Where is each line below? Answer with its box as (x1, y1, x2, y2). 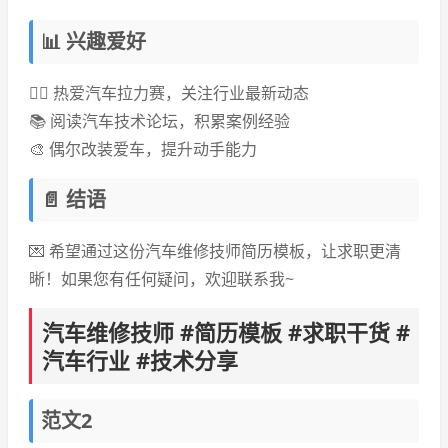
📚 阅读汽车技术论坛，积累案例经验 (29, 110, 290, 132)
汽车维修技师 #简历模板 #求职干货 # (42, 317, 410, 347)
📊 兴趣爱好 (41, 28, 146, 55)
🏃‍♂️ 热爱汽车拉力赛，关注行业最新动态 (29, 82, 309, 104)
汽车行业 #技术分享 (42, 345, 238, 375)
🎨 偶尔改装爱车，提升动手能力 (29, 138, 257, 160)
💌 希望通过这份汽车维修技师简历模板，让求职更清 (29, 240, 401, 262)
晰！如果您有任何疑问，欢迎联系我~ (29, 268, 294, 290)
